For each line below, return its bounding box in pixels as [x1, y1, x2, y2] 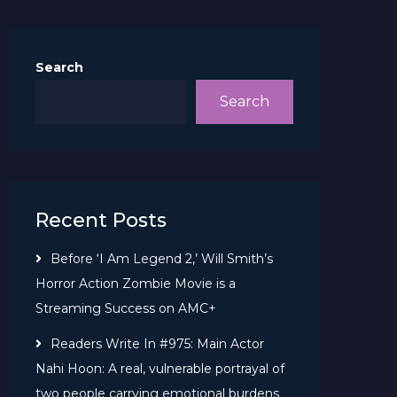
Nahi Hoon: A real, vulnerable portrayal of [35, 360, 284, 377]
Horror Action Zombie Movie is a [35, 275, 236, 292]
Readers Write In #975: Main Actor [51, 335, 264, 352]
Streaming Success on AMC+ [35, 300, 216, 316]
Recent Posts [35, 207, 167, 232]
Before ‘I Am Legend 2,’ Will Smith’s [51, 250, 273, 267]
